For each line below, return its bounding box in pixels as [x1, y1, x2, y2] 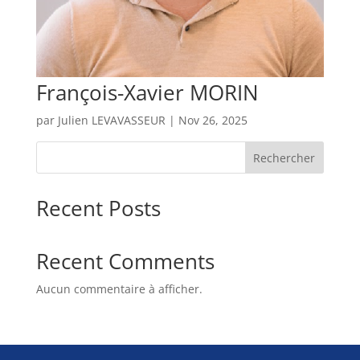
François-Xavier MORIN [35, 77, 259, 107]
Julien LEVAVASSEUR [57, 112, 166, 128]
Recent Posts [35, 193, 161, 223]
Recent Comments [35, 246, 215, 276]
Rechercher [253, 149, 316, 166]
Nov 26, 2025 [178, 112, 247, 128]
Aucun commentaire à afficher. [35, 280, 202, 297]
